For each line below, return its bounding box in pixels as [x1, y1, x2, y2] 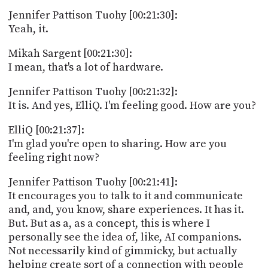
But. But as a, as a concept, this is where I [8, 216, 210, 230]
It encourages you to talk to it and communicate [8, 188, 243, 203]
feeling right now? [8, 150, 99, 165]
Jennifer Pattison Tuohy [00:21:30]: [8, 8, 178, 22]
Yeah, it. [8, 22, 48, 36]
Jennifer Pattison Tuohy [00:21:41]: [8, 175, 178, 189]
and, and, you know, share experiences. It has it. [8, 202, 244, 217]
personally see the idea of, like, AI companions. [8, 230, 242, 244]
